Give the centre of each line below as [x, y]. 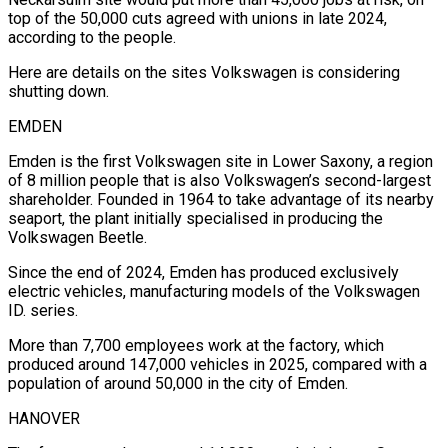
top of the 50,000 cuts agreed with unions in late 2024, [197, 18]
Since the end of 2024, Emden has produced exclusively [203, 272]
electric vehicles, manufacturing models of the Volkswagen [214, 291]
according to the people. [92, 37]
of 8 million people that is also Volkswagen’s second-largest [219, 180]
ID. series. [43, 310]
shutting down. [58, 91]
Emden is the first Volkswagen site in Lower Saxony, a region [220, 161]
